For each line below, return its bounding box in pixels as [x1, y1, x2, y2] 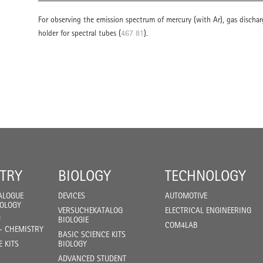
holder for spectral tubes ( [38, 28, 121, 38]
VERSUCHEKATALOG [58, 205, 123, 215]
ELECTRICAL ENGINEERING [165, 205, 251, 215]
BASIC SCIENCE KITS [58, 230, 126, 239]
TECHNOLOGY [165, 167, 246, 184]
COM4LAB [165, 220, 198, 230]
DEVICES [58, 191, 85, 200]
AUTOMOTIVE [165, 191, 207, 200]
